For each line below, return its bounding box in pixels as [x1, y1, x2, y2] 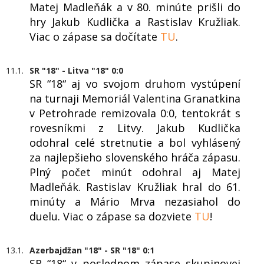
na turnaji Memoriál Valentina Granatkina [29, 91, 240, 106]
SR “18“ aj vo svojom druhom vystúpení [29, 77, 240, 91]
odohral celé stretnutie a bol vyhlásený [29, 136, 240, 150]
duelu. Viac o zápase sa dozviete [29, 209, 194, 224]
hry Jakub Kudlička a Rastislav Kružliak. [29, 15, 240, 29]
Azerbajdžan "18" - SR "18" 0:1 [29, 245, 154, 256]
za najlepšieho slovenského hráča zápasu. [29, 150, 240, 165]
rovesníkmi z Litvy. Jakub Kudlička [29, 121, 240, 136]
